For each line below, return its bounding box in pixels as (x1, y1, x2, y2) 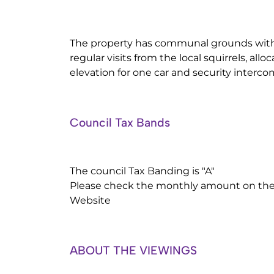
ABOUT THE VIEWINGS (70, 243, 197, 257)
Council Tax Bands (70, 116, 170, 130)
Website (70, 194, 111, 206)
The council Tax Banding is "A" (70, 165, 215, 177)
